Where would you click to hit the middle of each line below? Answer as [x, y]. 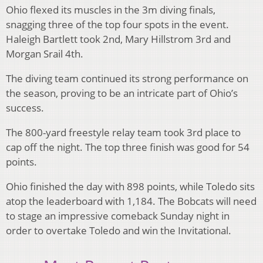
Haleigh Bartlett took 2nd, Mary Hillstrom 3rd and [118, 39]
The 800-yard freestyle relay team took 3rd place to [123, 133]
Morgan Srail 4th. [45, 54]
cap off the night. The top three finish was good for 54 [128, 147]
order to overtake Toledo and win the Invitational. [119, 231]
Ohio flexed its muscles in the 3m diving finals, [111, 10]
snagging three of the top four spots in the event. [117, 25]
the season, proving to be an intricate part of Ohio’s [122, 93]
